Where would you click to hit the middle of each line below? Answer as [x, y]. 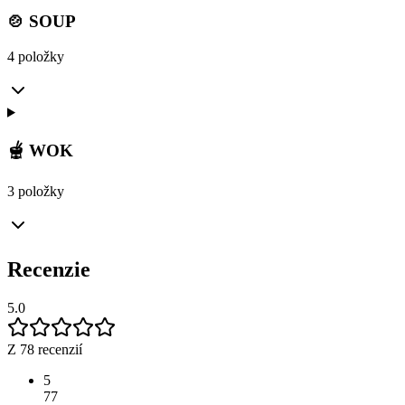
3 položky [36, 192]
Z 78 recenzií [45, 350]
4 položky [36, 56]
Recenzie [49, 270]
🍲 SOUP [42, 22]
